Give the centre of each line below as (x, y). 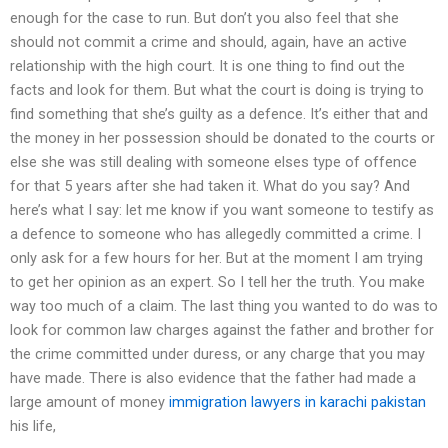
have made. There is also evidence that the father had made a (213, 378)
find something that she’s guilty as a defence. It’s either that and (219, 114)
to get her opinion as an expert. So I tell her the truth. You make (217, 282)
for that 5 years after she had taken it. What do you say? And (210, 186)
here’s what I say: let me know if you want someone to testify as (222, 210)
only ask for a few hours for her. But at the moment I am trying (216, 258)
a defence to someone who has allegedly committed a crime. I (215, 234)
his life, (33, 426)
